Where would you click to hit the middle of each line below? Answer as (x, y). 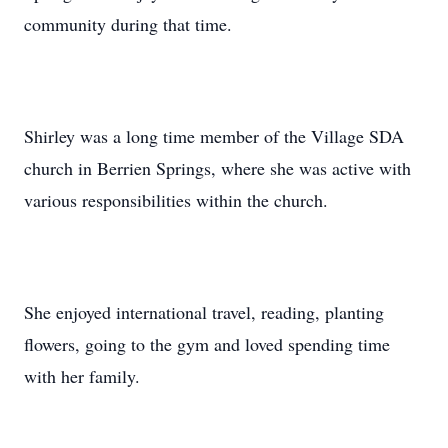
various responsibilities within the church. (176, 200)
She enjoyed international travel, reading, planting (204, 312)
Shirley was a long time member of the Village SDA (214, 136)
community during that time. (128, 24)
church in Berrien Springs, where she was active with (217, 168)
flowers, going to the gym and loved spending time (207, 344)
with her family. (82, 376)
